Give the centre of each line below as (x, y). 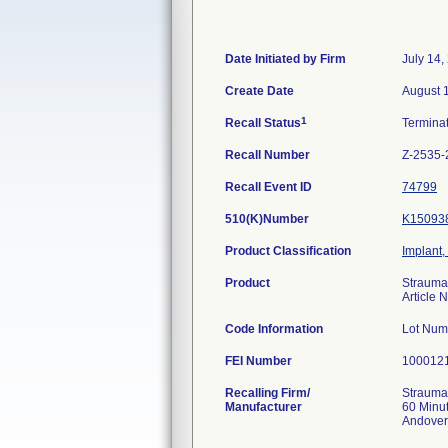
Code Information (274, 329)
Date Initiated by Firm (285, 59)
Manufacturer (263, 407)
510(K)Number (267, 219)
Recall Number (267, 155)
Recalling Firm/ (267, 393)
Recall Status (263, 123)
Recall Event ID (268, 187)
